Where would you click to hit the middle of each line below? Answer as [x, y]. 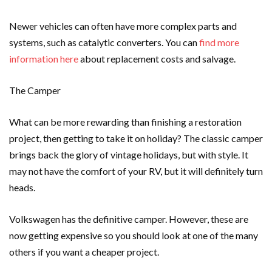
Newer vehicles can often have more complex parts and [123, 26]
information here [44, 59]
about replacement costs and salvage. [158, 59]
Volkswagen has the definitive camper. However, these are [129, 219]
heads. [22, 187]
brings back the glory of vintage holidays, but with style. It [129, 155]
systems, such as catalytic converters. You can [104, 42]
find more [219, 42]
